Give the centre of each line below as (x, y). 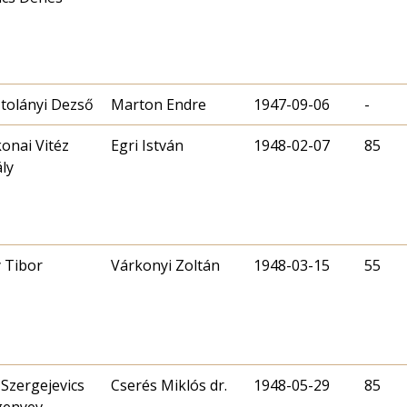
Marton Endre (159, 104)
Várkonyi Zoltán (165, 265)
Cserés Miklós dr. (169, 385)
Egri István (147, 145)
